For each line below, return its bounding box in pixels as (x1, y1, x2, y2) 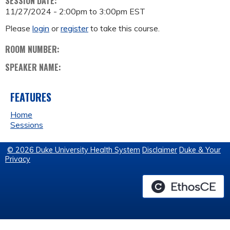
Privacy (5, 155, 30, 164)
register (61, 23, 88, 34)
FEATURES (10, 89, 51, 105)
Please (5, 23, 32, 34)
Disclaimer (142, 145, 177, 155)
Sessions (10, 120, 43, 130)
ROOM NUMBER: (5, 43, 62, 56)
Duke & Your (179, 145, 221, 155)
